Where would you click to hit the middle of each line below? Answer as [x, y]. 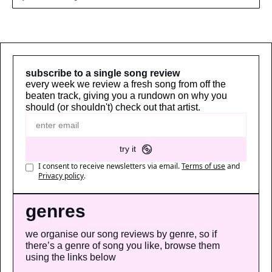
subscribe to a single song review [103, 73]
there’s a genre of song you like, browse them [123, 245]
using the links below [71, 257]
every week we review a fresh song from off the [126, 84]
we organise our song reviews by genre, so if [121, 234]
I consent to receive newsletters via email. [109, 166]
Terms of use [204, 166]
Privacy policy [61, 175]
